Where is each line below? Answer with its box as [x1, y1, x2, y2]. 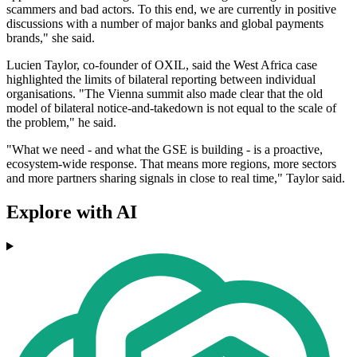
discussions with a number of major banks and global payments [6, 17, 324, 31]
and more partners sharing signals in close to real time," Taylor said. [6, 171, 345, 186]
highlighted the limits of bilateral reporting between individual [6, 73, 316, 87]
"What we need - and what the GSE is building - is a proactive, [6, 143, 323, 157]
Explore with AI [6, 202, 137, 223]
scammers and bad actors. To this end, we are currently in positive [6, 2, 336, 17]
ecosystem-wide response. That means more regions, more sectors [6, 157, 336, 171]
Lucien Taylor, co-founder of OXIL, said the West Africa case [6, 58, 317, 73]
